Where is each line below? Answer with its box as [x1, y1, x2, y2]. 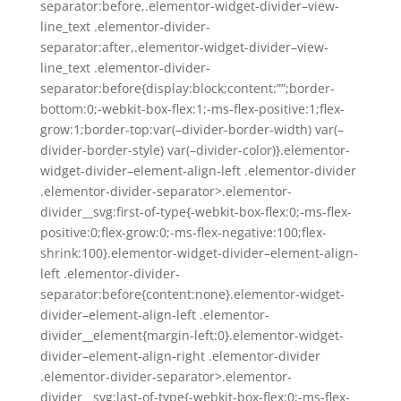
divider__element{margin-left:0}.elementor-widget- [39, 327, 344, 344]
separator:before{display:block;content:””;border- [39, 80, 335, 97]
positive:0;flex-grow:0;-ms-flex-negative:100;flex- [39, 224, 327, 241]
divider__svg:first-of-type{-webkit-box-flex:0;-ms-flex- [39, 203, 352, 220]
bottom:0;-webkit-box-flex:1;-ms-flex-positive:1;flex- [39, 100, 345, 117]
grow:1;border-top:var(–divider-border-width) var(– [39, 121, 344, 138]
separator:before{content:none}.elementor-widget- [39, 286, 345, 303]
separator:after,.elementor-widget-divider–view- [39, 38, 328, 55]
